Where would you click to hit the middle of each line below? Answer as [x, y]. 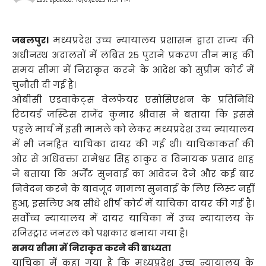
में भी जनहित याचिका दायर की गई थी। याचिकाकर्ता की [133, 144]
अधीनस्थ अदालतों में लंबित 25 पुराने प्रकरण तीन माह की [133, 55]
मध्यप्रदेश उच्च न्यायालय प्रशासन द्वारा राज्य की [151, 40]
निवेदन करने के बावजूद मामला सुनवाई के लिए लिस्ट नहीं [133, 189]
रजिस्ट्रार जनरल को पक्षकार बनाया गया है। [100, 233]
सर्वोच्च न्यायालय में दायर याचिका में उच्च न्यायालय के [133, 218]
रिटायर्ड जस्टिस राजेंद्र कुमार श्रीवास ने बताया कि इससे [133, 115]
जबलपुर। [30, 40]
